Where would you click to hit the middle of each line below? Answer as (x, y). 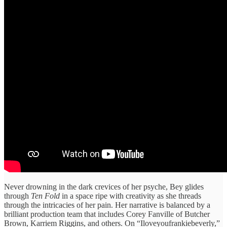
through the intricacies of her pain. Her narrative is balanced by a (107, 205)
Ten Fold (45, 196)
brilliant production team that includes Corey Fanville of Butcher (107, 214)
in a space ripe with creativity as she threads (130, 196)
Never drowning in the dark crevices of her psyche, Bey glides (104, 186)
